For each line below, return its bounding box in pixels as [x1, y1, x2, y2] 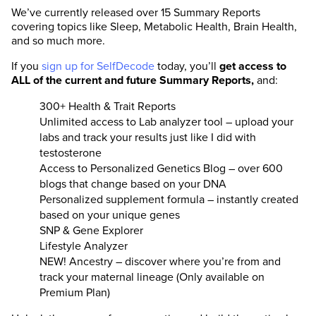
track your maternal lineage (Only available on [39, 269, 265, 284]
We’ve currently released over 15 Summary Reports [11, 5, 260, 20]
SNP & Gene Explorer [39, 223, 143, 238]
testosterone [39, 145, 102, 160]
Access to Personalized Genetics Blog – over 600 [39, 161, 283, 176]
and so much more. [11, 33, 105, 48]
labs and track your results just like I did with [39, 130, 256, 145]
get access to [219, 59, 286, 73]
